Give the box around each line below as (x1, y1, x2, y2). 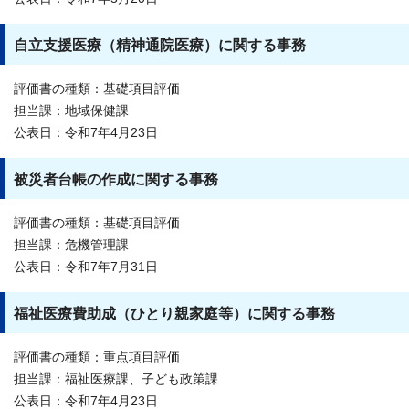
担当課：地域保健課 (14, 103, 129, 118)
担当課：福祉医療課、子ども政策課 (14, 372, 218, 386)
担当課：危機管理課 (14, 237, 129, 252)
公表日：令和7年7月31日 (14, 259, 158, 274)
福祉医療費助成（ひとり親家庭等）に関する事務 (14, 305, 335, 321)
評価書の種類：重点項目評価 (14, 350, 180, 364)
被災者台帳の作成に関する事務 (14, 171, 218, 187)
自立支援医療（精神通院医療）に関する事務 (14, 37, 306, 53)
